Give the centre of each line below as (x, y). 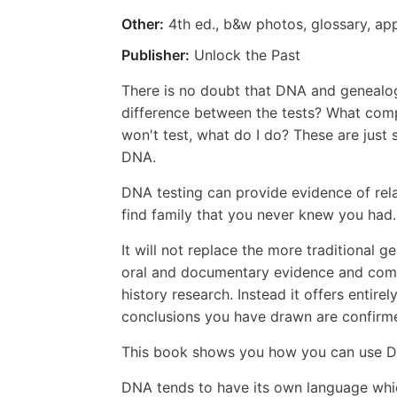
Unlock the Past (245, 54)
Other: (143, 23)
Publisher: (156, 54)
